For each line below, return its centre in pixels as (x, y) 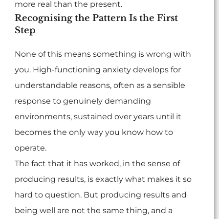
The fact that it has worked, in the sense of (97, 164)
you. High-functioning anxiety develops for (98, 70)
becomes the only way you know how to (94, 132)
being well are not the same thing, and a (94, 211)
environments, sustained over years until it (98, 117)
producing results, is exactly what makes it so (103, 179)
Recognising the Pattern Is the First (96, 18)
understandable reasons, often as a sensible (100, 86)
